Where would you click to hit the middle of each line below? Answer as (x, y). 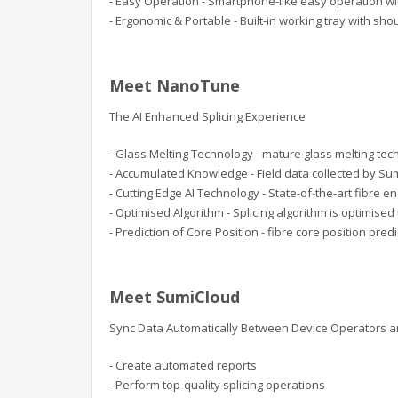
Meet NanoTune (175, 86)
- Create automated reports (183, 366)
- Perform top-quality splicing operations (217, 385)
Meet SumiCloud (175, 297)
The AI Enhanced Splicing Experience (207, 117)
